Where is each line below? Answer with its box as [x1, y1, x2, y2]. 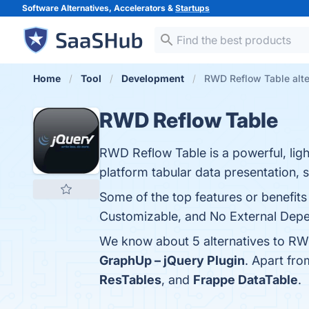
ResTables [99, 272, 161, 287]
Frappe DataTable [193, 272, 298, 287]
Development [121, 72, 184, 84]
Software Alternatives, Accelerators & [22, 3, 175, 13]
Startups [175, 3, 210, 13]
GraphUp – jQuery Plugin [99, 253, 245, 268]
